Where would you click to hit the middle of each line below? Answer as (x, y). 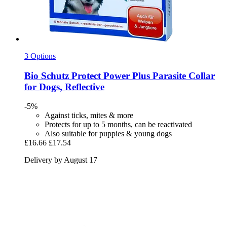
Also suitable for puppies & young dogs (108, 134)
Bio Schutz (47, 75)
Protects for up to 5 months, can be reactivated (118, 125)
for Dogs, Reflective (64, 87)
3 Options (40, 56)
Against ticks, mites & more (89, 116)
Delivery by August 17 (61, 160)
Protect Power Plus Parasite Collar (142, 75)
